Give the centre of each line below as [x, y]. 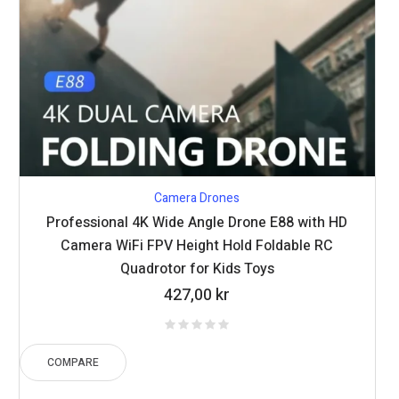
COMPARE [73, 362]
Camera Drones [197, 198]
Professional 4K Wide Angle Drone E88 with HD [197, 222]
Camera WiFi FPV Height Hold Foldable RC [197, 245]
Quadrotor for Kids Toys [197, 269]
